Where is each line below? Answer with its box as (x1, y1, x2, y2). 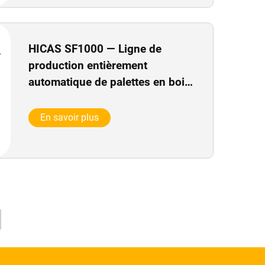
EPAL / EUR (28, 91, 86, 105)
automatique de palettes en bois (28, 75, 190, 89)
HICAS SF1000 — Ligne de (28, 41, 161, 56)
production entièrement (28, 58, 147, 72)
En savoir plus (40, 111, 99, 123)
